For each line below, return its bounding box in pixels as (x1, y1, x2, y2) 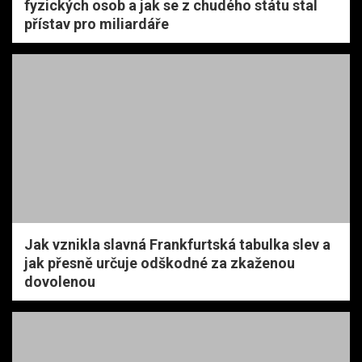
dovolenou (24, 272, 95, 290)
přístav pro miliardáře (24, 15, 169, 32)
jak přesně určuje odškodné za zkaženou (24, 254, 295, 271)
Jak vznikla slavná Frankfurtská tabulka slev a (24, 235, 330, 253)
